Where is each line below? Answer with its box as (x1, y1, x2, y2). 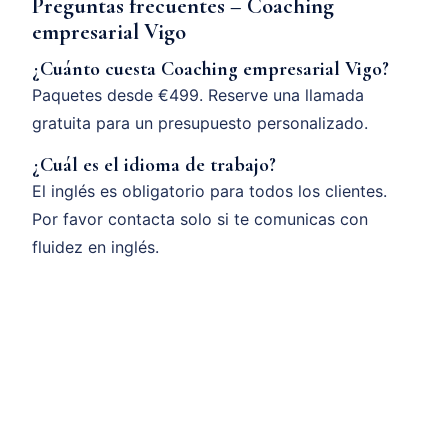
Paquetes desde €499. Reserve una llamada (32, 85, 364, 106)
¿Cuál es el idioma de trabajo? (32, 153, 276, 178)
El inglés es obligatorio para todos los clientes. (32, 181, 387, 202)
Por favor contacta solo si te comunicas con (32, 209, 368, 230)
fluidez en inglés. (32, 237, 159, 258)
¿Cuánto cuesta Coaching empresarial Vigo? (32, 57, 389, 82)
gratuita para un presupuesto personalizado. (32, 113, 368, 134)
